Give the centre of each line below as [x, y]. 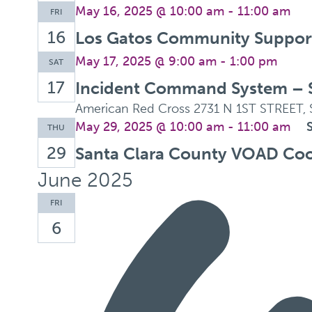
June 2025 [85, 180]
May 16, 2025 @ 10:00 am [149, 11]
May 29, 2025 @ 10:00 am [149, 127]
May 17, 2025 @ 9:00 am [146, 61]
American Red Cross [134, 109]
